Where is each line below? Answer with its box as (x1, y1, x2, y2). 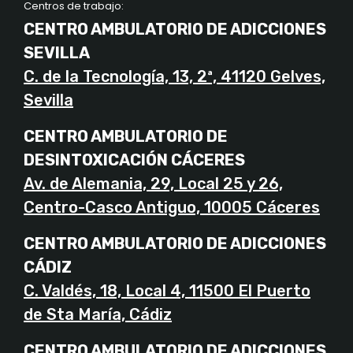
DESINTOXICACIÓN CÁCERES (24, 150, 245, 170)
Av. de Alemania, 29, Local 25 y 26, (24, 174, 283, 194)
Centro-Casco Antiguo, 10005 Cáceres (24, 198, 320, 217)
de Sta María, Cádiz (24, 305, 172, 325)
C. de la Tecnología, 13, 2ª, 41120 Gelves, (24, 67, 325, 87)
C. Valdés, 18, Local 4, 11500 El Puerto (24, 281, 310, 301)
